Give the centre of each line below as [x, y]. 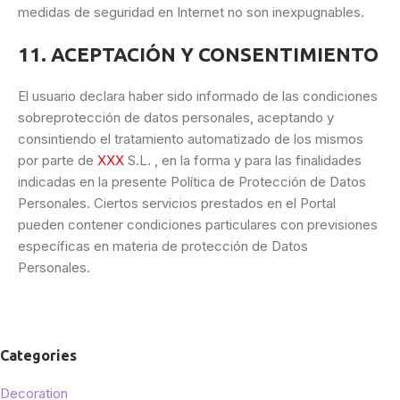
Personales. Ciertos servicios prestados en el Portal [177, 204]
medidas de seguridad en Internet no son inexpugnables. [191, 12]
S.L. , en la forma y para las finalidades [243, 161]
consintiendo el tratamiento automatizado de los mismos [191, 139]
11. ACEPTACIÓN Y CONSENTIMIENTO [198, 54]
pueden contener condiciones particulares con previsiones [198, 225]
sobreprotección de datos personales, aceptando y [176, 118]
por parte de [58, 161]
